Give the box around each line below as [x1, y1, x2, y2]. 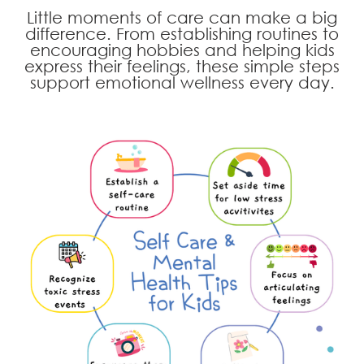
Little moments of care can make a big [27, 8, 337, 27]
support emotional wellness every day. [29, 73, 335, 92]
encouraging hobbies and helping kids [29, 41, 335, 59]
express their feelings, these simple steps [24, 57, 340, 76]
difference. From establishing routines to [25, 24, 339, 43]
